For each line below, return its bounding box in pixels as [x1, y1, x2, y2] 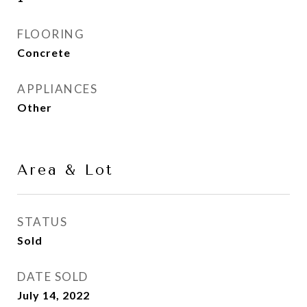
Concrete [17, 46, 71, 59]
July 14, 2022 [17, 288, 90, 302]
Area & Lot [17, 162, 114, 178]
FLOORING [17, 27, 84, 41]
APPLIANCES [17, 82, 97, 96]
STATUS [17, 214, 67, 229]
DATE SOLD [17, 269, 88, 284]
